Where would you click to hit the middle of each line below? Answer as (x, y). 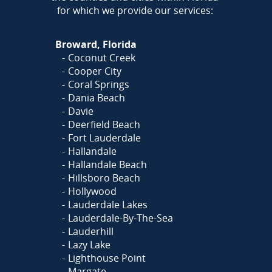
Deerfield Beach (104, 124)
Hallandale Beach (107, 164)
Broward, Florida (96, 44)
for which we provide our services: (135, 10)
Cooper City (94, 71)
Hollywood (92, 191)
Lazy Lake (89, 244)
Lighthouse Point (107, 258)
